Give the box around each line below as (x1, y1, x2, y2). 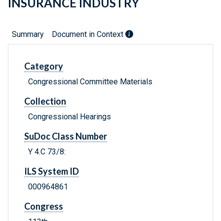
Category (24, 61, 63, 72)
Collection (24, 96, 66, 107)
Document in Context (52, 30, 125, 39)
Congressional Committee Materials (28, 77, 152, 87)
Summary (12, 30, 44, 39)
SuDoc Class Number (24, 131, 107, 142)
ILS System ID (24, 166, 79, 177)
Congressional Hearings (28, 112, 111, 122)
